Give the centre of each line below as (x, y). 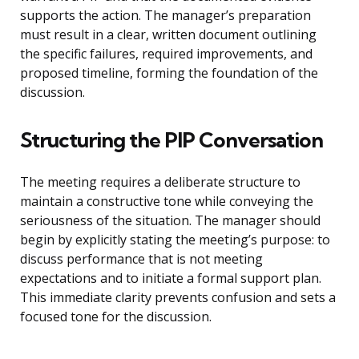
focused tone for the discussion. (116, 317)
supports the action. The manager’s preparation (165, 16)
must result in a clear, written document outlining (168, 35)
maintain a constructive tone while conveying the (167, 202)
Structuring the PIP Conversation (171, 140)
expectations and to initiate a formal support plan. (171, 278)
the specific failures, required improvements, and (166, 54)
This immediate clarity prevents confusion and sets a (178, 298)
